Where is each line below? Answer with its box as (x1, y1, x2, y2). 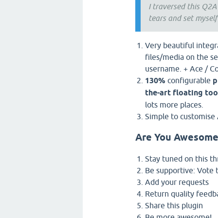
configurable (165, 75, 213, 85)
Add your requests (145, 177, 209, 186)
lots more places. (145, 100, 203, 109)
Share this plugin (145, 200, 203, 210)
